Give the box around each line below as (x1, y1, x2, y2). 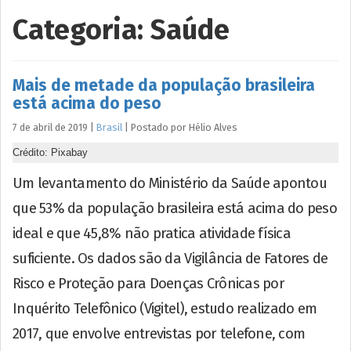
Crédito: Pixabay (13, 146, 88, 158)
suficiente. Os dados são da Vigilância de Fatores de (13, 249, 328, 267)
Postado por (131, 121, 189, 133)
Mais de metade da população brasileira (13, 74, 315, 96)
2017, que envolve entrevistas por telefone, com (13, 324, 306, 342)
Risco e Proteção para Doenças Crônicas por (13, 274, 284, 292)
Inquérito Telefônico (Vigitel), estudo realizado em (13, 299, 317, 317)
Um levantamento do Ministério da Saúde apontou (13, 174, 327, 192)
